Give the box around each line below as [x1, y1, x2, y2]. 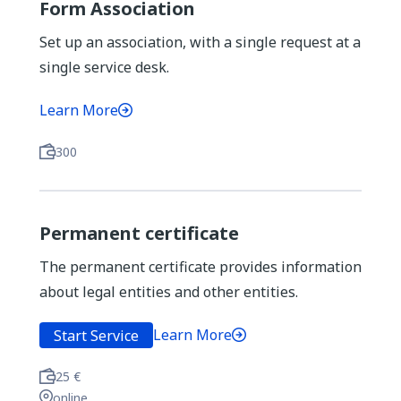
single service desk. [39, 57, 169, 77]
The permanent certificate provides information [39, 257, 362, 277]
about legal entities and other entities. [39, 282, 298, 302]
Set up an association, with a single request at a [39, 32, 361, 52]
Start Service [54, 325, 139, 346]
